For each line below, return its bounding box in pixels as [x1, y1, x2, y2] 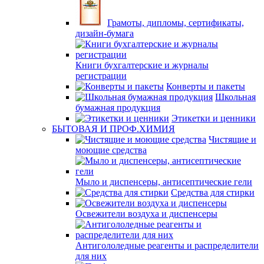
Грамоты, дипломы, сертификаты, [107, 18, 244, 28]
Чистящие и [209, 134, 256, 144]
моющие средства [75, 145, 147, 155]
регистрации [75, 71, 127, 81]
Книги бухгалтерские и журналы [75, 60, 209, 70]
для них [75, 251, 107, 261]
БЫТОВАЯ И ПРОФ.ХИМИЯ [52, 124, 175, 134]
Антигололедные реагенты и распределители [75, 240, 259, 250]
